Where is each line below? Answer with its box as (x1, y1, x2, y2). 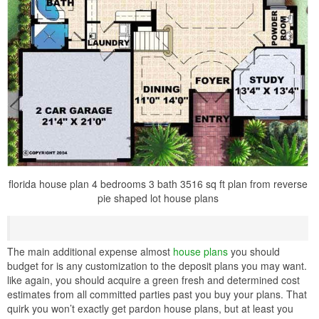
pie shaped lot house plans (97, 191, 219, 206)
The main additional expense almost (7, 244, 173, 259)
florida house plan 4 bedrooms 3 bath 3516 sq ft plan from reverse (8, 177, 308, 192)
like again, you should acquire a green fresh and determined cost (7, 273, 300, 288)
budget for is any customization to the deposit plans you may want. (7, 258, 307, 273)
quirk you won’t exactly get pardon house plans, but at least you (7, 301, 293, 316)
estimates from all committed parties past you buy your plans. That (7, 287, 307, 302)
